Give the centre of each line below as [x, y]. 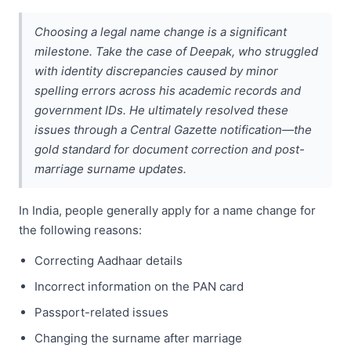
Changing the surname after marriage [138, 338]
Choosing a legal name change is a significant [161, 31]
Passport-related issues [101, 312]
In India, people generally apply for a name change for [167, 210]
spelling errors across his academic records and [168, 90]
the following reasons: [80, 230]
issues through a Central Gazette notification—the [173, 129]
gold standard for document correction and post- [170, 149]
